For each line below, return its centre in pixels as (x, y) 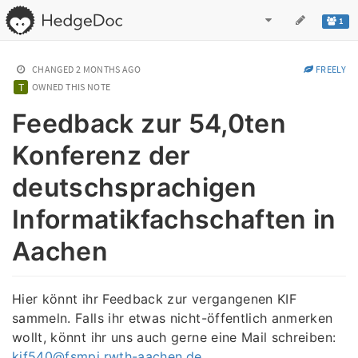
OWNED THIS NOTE (72, 87)
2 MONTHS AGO (108, 69)
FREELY (330, 69)
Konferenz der (101, 156)
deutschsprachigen (134, 188)
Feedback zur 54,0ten (149, 124)
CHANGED (53, 69)
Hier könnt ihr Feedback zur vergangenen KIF (155, 298)
